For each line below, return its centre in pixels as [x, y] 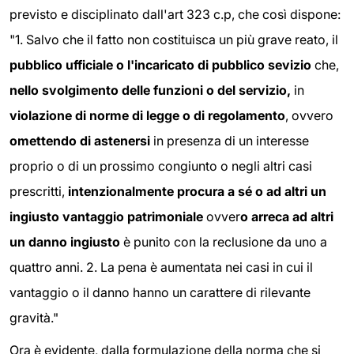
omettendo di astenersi [80, 140]
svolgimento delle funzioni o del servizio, [166, 90]
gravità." [34, 317]
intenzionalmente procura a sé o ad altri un [197, 191]
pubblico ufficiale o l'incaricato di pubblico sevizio [160, 64]
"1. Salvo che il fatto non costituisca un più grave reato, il [174, 39]
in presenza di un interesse [230, 140]
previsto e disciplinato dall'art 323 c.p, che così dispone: [175, 14]
